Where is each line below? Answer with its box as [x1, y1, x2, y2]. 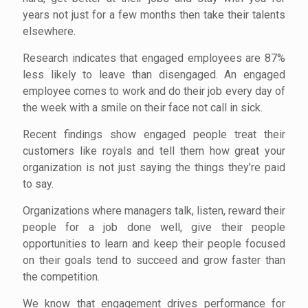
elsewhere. [23, 25, 76, 38]
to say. [23, 177, 54, 190]
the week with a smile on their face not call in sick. [23, 101, 263, 114]
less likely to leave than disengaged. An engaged [23, 68, 285, 81]
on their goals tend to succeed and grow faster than [23, 254, 285, 267]
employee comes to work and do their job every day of [23, 85, 285, 98]
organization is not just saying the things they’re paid [23, 161, 285, 174]
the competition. [23, 270, 100, 283]
